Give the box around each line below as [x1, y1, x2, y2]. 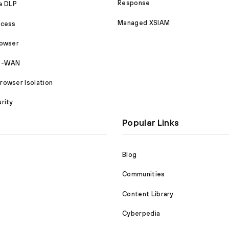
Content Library [122, 190, 174, 198]
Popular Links [122, 118, 179, 128]
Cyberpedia [122, 210, 161, 218]
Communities [122, 170, 165, 178]
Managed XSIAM [118, 18, 170, 27]
